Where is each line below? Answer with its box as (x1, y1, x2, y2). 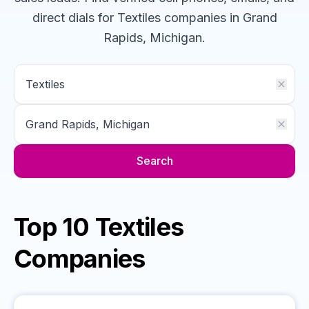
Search (136, 154, 173, 168)
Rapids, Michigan (103, 30, 202, 45)
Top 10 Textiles (14, 212, 184, 242)
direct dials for (32, 10, 114, 25)
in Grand (226, 10, 277, 25)
